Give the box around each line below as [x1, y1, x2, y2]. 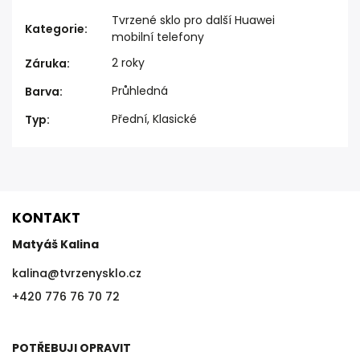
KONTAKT [12, 208, 80, 227]
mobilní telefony [112, 29, 204, 45]
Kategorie [25, 21, 84, 37]
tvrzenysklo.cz [59, 265, 141, 281]
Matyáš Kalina [12, 236, 99, 252]
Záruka [25, 55, 67, 72]
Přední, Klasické [112, 111, 197, 127]
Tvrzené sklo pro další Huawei [112, 12, 275, 28]
